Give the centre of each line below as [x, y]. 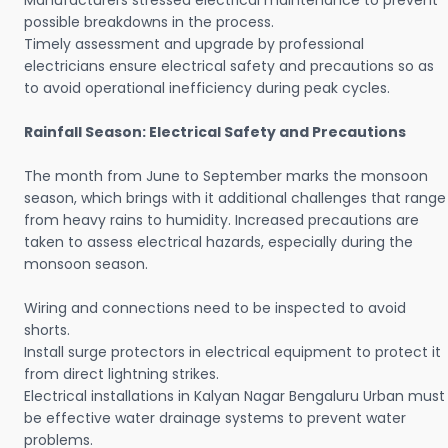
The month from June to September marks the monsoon [226, 176]
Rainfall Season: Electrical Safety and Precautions [215, 132]
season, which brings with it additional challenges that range [235, 198]
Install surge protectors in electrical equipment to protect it [232, 352]
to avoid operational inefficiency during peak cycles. [207, 88]
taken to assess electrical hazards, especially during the [218, 242]
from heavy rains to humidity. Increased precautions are [221, 220]
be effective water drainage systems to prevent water [215, 418]
